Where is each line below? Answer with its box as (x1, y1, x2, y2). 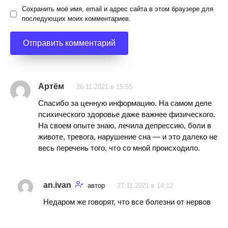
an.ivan (43, 181, 71, 189)
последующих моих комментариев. (22, 15, 131, 23)
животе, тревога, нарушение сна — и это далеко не (38, 132, 217, 141)
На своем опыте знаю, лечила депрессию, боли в (38, 121, 211, 130)
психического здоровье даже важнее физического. (38, 109, 215, 119)
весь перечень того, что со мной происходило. (38, 143, 200, 152)
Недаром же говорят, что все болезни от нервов (43, 197, 211, 206)
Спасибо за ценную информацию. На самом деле (38, 98, 212, 107)
